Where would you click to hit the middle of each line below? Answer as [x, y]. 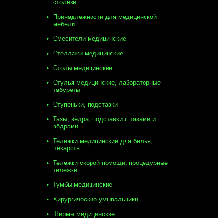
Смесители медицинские [90, 39]
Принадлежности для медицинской [105, 17]
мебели [64, 24]
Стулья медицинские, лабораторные [107, 82]
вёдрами [66, 126]
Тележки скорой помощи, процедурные [110, 163]
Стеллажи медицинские [88, 53]
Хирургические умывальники [96, 199]
